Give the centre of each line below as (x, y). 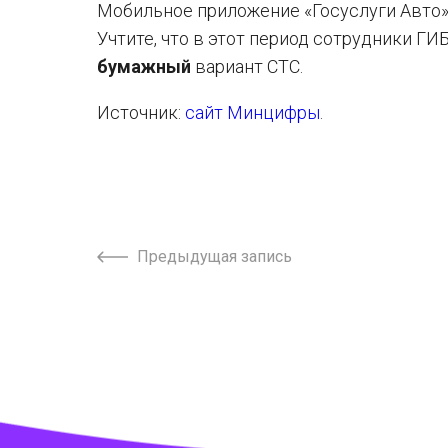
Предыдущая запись (214, 257)
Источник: (141, 112)
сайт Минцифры (252, 112)
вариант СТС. (247, 66)
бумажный (144, 66)
